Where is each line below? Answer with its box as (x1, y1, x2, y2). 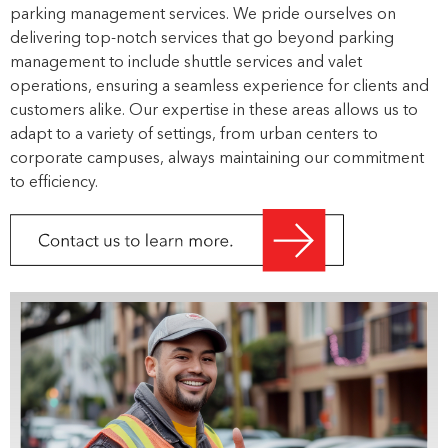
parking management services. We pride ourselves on (10, 7, 396, 23)
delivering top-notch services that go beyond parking (10, 31, 394, 47)
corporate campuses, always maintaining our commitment (10, 151, 424, 167)
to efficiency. (10, 175, 98, 191)
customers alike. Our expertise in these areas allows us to (10, 103, 418, 119)
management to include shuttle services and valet (10, 55, 362, 71)
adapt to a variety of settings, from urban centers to (10, 127, 378, 143)
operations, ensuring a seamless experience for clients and (10, 79, 429, 95)
